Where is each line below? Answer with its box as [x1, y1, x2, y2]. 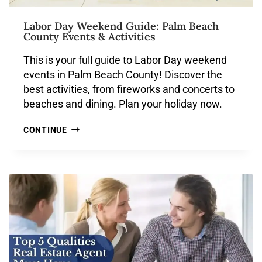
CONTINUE [23, 125, 67, 135]
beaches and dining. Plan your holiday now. [23, 98, 222, 110]
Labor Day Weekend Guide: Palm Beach [23, 19, 219, 33]
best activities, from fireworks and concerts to [23, 83, 235, 95]
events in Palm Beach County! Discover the [23, 68, 222, 81]
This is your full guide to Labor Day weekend [23, 54, 227, 66]
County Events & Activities [23, 30, 156, 43]
